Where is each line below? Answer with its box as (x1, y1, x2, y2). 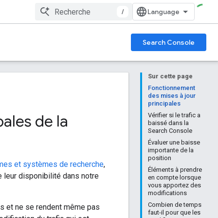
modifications (148, 189, 187, 197)
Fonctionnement (148, 84, 195, 91)
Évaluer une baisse (148, 139, 200, 146)
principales (148, 100, 181, 107)
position (148, 154, 171, 162)
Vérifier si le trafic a (148, 111, 200, 119)
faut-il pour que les (148, 209, 200, 216)
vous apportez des (148, 182, 201, 189)
